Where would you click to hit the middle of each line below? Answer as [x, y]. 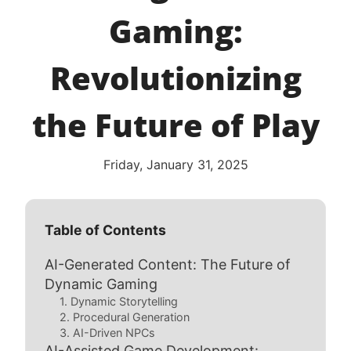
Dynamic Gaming [101, 284]
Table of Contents [105, 230]
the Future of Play [175, 125]
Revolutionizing [175, 78]
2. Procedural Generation [125, 317]
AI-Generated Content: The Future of [168, 264]
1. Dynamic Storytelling [119, 301]
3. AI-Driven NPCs [108, 333]
